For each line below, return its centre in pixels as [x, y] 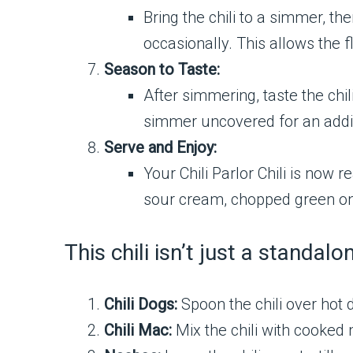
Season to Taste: [162, 69]
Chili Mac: [138, 331]
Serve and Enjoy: [160, 147]
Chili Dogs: [141, 305]
